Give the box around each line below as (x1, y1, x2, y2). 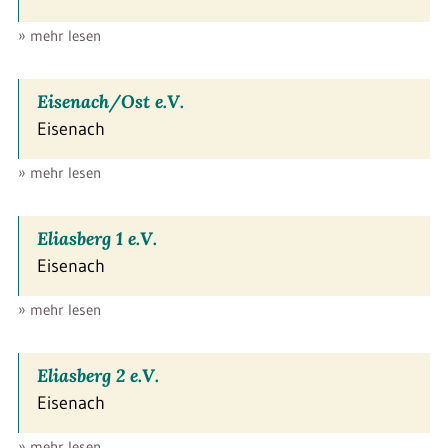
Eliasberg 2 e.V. (37, 363, 159, 387)
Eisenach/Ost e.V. (37, 89, 184, 113)
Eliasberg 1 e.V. (37, 226, 157, 250)
